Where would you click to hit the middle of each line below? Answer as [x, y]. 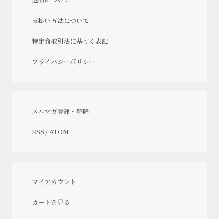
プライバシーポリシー [64, 61]
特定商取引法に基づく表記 [70, 41]
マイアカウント [54, 181]
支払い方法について [60, 20]
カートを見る [51, 202]
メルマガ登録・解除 [60, 111]
